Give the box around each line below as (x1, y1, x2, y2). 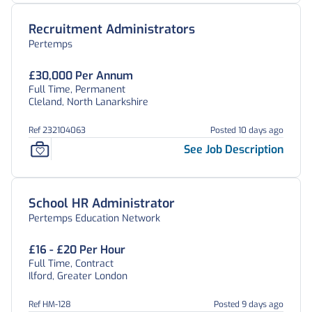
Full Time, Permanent (29, 83, 125, 96)
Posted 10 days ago (210, 125, 283, 136)
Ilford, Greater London (29, 270, 127, 283)
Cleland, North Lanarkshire (29, 95, 148, 109)
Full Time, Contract (29, 257, 114, 270)
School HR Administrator (29, 195, 175, 212)
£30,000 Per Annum (29, 68, 133, 83)
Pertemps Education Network (29, 212, 160, 225)
